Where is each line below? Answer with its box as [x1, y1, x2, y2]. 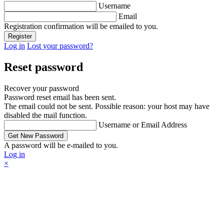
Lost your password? [27, 41, 93, 50]
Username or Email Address [98, 120, 187, 129]
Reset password [4, 60, 83, 73]
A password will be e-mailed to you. [4, 140, 118, 149]
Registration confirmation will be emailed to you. [4, 21, 158, 30]
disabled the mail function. [4, 110, 87, 119]
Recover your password [4, 83, 79, 92]
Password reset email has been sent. [4, 92, 116, 101]
